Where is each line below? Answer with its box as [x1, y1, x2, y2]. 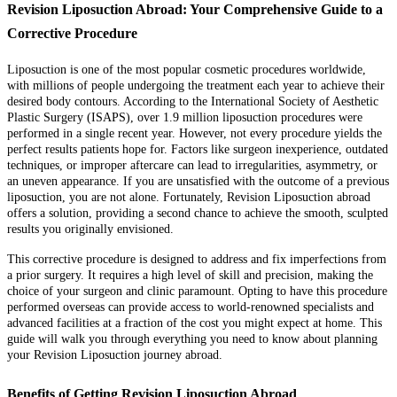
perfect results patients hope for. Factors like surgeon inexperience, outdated [7, 143, 388, 157]
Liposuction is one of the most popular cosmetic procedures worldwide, [7, 63, 366, 77]
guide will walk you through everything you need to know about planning [7, 332, 378, 346]
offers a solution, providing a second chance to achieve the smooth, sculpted [7, 206, 388, 221]
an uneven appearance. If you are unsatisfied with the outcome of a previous [7, 175, 389, 189]
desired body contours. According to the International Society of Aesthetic [7, 95, 378, 109]
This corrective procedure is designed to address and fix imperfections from [7, 253, 386, 267]
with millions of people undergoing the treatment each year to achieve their [7, 79, 385, 93]
